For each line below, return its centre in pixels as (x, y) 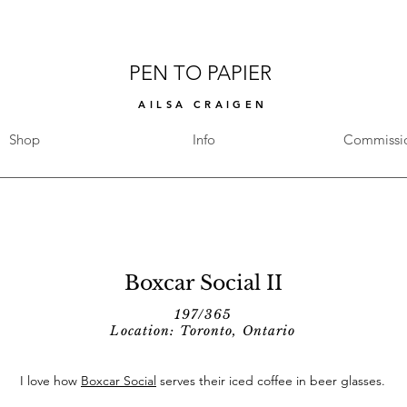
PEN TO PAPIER (203, 73)
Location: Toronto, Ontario (203, 331)
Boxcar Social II (203, 283)
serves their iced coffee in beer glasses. (271, 381)
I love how (50, 381)
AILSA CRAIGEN (203, 104)
